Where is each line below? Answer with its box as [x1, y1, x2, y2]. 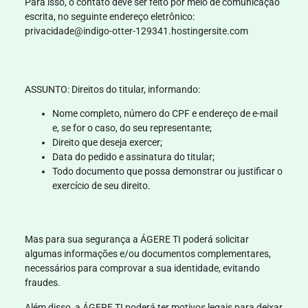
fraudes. [24, 277, 63, 289]
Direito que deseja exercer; [52, 137, 162, 148]
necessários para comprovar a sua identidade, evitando [24, 263, 260, 274]
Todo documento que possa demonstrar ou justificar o [52, 166, 283, 177]
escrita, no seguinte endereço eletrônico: [24, 11, 195, 23]
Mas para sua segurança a [24, 234, 140, 245]
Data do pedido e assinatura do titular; [52, 151, 214, 163]
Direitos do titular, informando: [71, 83, 200, 95]
